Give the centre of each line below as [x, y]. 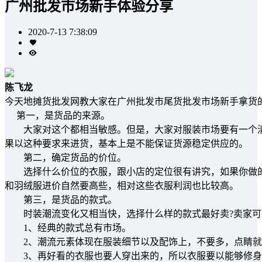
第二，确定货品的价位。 [65, 157]
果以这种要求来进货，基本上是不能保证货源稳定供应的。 [126, 143]
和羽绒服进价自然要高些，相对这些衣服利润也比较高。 [122, 185]
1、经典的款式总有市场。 [68, 227]
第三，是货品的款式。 [61, 199]
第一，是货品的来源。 [57, 115]
